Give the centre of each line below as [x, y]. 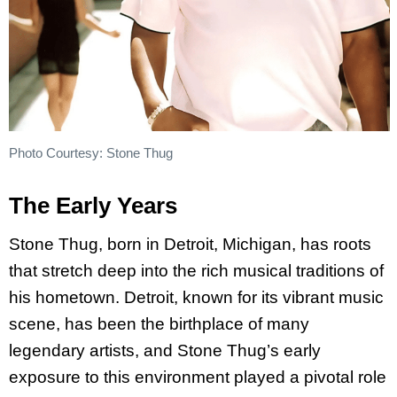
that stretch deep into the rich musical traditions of [196, 270]
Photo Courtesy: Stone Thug [91, 153]
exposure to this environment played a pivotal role [198, 377]
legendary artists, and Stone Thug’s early [165, 350]
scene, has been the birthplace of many [159, 323]
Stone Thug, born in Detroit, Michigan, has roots [190, 244]
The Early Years [93, 205]
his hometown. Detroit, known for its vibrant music [196, 297]
